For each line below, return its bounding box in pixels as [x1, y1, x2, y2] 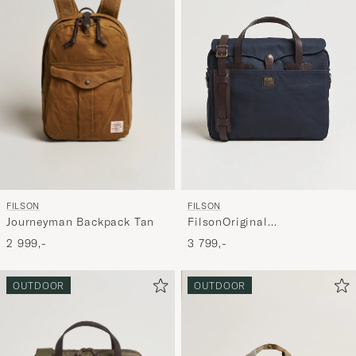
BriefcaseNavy [188, 230, 267, 244]
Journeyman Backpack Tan [6, 214, 155, 229]
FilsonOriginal [188, 215, 268, 229]
